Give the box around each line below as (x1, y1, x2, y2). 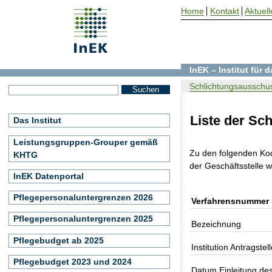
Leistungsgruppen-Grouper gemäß (13, 137, 158, 147)
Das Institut (13, 115, 61, 126)
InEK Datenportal (13, 171, 84, 181)
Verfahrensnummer (191, 195, 270, 206)
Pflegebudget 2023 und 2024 (13, 256, 132, 267)
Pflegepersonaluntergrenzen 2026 (13, 192, 153, 202)
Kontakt (209, 6, 239, 16)
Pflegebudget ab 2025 (13, 235, 104, 245)
